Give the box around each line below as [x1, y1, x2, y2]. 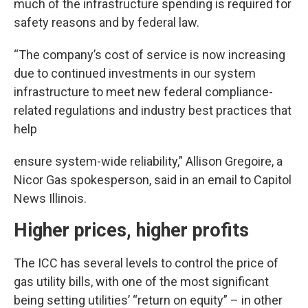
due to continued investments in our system [14, 66, 256, 80]
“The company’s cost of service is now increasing [14, 47, 285, 62]
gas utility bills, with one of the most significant [14, 274, 269, 289]
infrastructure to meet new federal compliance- [14, 85, 273, 99]
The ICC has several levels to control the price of [14, 256, 278, 270]
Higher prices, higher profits [14, 219, 249, 241]
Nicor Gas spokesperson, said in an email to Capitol [14, 173, 291, 187]
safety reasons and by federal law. [14, 15, 199, 30]
